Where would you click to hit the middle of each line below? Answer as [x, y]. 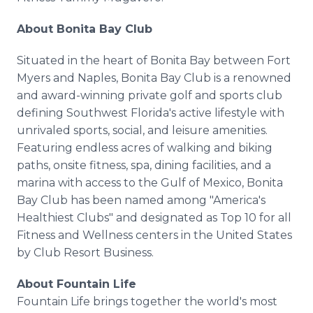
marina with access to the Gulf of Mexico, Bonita [150, 183]
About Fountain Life [77, 284]
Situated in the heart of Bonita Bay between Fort [154, 60]
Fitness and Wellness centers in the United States [154, 235]
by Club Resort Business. [85, 253]
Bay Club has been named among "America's [141, 200]
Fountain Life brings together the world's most [147, 301]
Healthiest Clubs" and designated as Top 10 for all [154, 218]
